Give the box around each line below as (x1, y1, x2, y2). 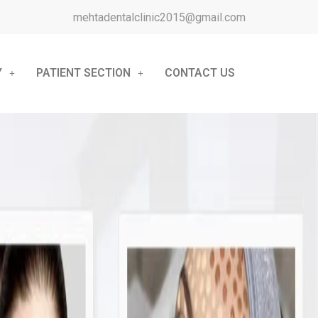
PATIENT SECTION (36, 66, 131, 80)
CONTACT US (165, 66, 235, 80)
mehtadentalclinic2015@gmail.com (73, 11, 246, 24)
